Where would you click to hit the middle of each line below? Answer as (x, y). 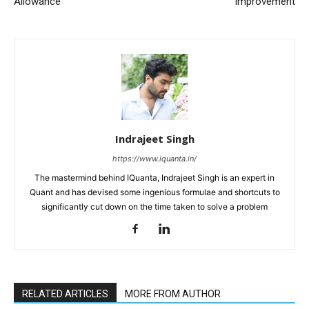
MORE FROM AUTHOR (173, 294)
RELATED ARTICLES (65, 294)
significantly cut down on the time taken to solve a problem (154, 207)
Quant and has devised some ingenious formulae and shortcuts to (154, 192)
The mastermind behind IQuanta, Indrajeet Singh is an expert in (154, 178)
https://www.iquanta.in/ (154, 159)
